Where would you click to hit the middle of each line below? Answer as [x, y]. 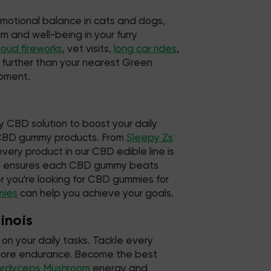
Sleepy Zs [150, 138]
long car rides [145, 49]
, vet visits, [88, 49]
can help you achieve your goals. [96, 193]
